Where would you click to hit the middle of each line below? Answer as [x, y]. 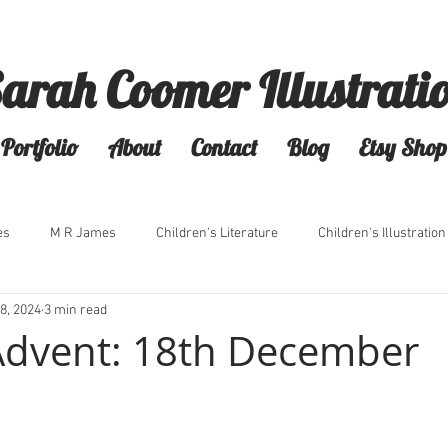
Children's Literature [217, 233]
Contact [224, 147]
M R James [83, 233]
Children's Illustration [382, 233]
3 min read [75, 310]
